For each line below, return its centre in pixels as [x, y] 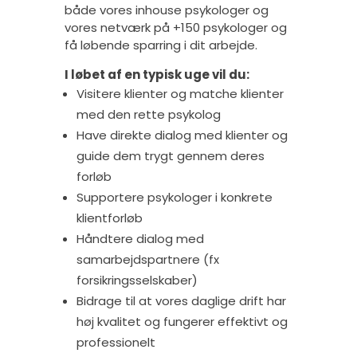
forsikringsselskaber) [137, 280]
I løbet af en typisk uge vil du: [157, 75]
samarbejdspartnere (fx [147, 259]
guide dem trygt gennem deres [170, 156]
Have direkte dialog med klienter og [182, 135]
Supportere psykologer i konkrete [174, 197]
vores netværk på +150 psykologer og [175, 27]
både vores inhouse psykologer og [166, 10]
